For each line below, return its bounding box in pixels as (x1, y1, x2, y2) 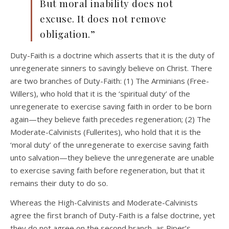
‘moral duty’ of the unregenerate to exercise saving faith (10, 140, 209, 150)
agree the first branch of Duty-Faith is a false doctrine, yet (10, 210, 215, 221)
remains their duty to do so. (10, 178, 108, 189)
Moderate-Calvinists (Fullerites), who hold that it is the (10, 127, 201, 138)
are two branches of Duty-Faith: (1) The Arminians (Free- (10, 76, 209, 86)
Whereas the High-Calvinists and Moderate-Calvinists (10, 197, 198, 208)
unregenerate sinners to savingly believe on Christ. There (10, 63, 212, 74)
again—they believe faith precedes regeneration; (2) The (10, 114, 211, 125)
